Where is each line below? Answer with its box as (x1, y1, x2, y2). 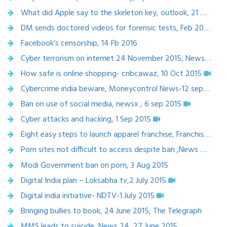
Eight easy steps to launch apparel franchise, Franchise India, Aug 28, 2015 (204, 128, 210, 142)
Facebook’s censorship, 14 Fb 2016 (21, 37, 137, 51)
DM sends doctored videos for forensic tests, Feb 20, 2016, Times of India (204, 22, 210, 35)
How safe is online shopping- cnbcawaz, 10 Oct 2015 (21, 67, 202, 81)
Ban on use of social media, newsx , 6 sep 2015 (21, 98, 181, 111)
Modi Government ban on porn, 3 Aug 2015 (21, 159, 168, 172)
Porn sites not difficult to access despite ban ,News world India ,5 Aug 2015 (200, 143, 207, 157)
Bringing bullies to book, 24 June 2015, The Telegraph (21, 204, 202, 218)
